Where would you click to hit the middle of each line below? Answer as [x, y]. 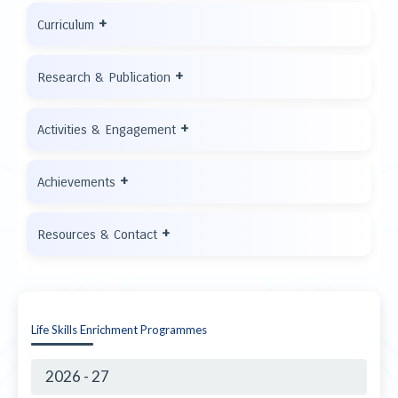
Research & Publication [106, 77]
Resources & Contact [99, 235]
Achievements [79, 182]
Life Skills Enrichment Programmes [119, 330]
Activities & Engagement [109, 130]
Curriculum [68, 25]
